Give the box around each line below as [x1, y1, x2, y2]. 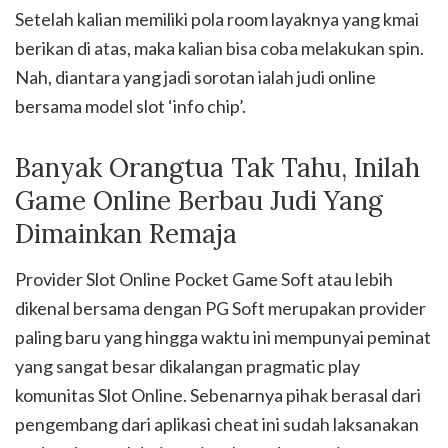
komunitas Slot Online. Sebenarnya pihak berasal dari [15, 384, 421, 407]
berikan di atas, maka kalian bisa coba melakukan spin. [15, 37, 424, 60]
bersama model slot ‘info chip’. [15, 95, 246, 118]
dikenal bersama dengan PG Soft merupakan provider [15, 297, 426, 320]
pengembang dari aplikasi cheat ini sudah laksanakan [15, 413, 419, 436]
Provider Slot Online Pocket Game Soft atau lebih [15, 268, 393, 291]
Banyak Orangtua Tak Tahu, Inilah [15, 151, 420, 185]
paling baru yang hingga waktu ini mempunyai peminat [15, 326, 431, 349]
